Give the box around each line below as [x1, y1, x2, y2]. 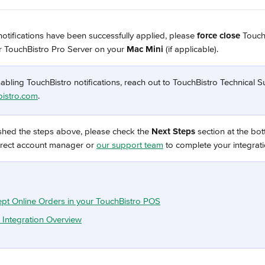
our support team [96, 140, 163, 150]
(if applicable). [166, 44, 218, 54]
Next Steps [151, 126, 198, 137]
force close [197, 30, 243, 41]
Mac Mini [124, 44, 166, 54]
